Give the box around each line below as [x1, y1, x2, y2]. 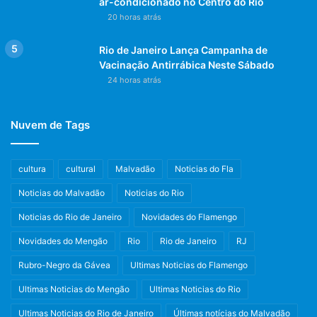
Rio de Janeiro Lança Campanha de [99, 43, 267, 56]
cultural [66, 163, 96, 174]
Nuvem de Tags [11, 117, 90, 132]
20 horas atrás [108, 11, 161, 22]
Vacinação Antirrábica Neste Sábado [99, 58, 275, 71]
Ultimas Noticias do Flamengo [130, 259, 248, 270]
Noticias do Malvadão [18, 187, 105, 198]
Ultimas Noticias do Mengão [18, 283, 129, 294]
